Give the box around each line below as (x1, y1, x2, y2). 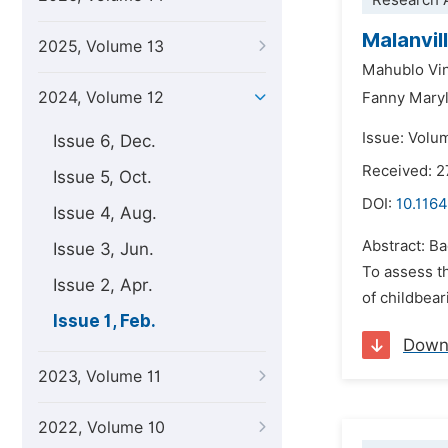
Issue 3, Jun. (53, 239, 154, 259)
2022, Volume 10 (38, 418, 165, 437)
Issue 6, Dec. (53, 131, 156, 151)
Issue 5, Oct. (53, 167, 152, 187)
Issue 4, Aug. (53, 203, 157, 223)
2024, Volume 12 (38, 88, 164, 107)
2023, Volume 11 (38, 367, 161, 386)
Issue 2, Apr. (53, 275, 153, 295)
